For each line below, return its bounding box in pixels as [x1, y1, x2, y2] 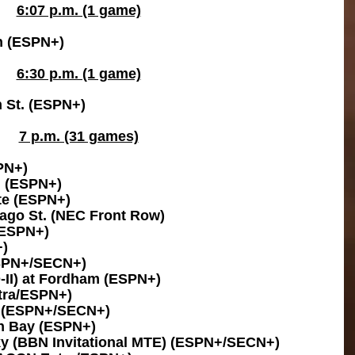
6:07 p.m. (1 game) [16, 2, 141, 18]
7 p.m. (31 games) [18, 128, 139, 144]
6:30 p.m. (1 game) [16, 66, 141, 82]
